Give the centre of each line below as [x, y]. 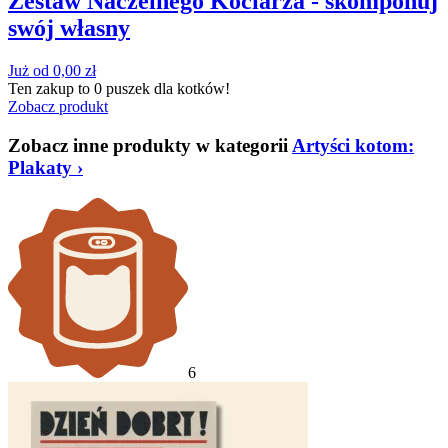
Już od [30, 71]
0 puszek [122, 89]
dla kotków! [190, 89]
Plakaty [42, 167]
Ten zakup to [51, 89]
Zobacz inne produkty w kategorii [150, 145]
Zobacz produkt [58, 107]
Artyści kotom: [353, 145]
